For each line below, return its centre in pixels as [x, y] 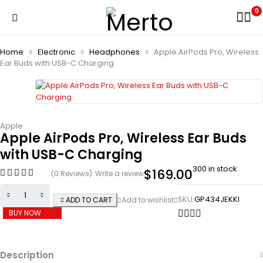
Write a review [119, 173]
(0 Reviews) [72, 173]
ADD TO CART [89, 200]
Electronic [56, 52]
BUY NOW [25, 213]
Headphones [114, 52]
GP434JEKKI [217, 200]
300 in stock [215, 169]
